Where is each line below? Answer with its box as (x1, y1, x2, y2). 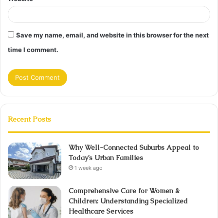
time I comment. (8, 46, 58, 54)
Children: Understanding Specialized (69, 197, 188, 206)
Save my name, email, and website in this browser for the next (16, 31, 209, 39)
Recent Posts (8, 114, 51, 124)
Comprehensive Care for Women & (69, 186, 180, 196)
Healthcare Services (69, 207, 133, 216)
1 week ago (74, 164, 103, 172)
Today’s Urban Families (69, 153, 143, 163)
